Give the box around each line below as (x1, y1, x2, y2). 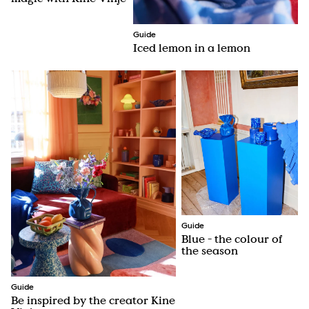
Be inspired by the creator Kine (11, 292, 175, 307)
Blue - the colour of (181, 232, 283, 246)
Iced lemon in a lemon (132, 40, 250, 54)
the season (181, 243, 239, 258)
